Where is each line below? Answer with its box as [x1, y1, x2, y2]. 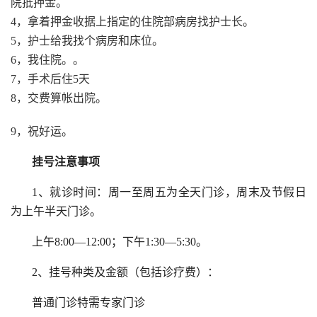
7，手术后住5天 [11, 72, 90, 85]
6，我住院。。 [11, 53, 84, 66]
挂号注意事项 [32, 155, 100, 168]
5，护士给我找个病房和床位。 [11, 34, 163, 47]
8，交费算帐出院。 [11, 91, 107, 104]
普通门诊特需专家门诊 [32, 296, 145, 309]
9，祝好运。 [11, 125, 73, 137]
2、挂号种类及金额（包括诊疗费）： [32, 265, 219, 278]
